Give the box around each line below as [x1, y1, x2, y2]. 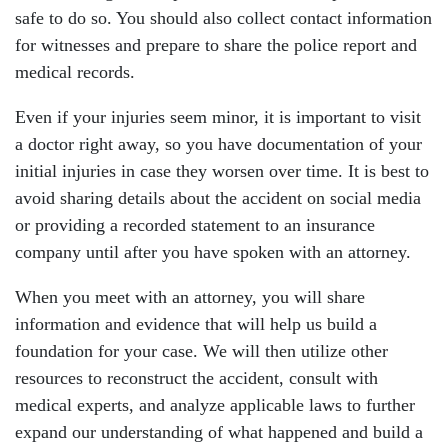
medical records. [15, 62, 135, 82]
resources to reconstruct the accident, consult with [15, 368, 378, 388]
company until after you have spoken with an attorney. [15, 242, 411, 262]
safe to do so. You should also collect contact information [15, 8, 432, 28]
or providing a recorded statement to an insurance [15, 215, 375, 235]
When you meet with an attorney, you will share [15, 287, 365, 307]
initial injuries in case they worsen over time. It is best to [15, 161, 429, 181]
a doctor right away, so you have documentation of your [15, 134, 422, 154]
